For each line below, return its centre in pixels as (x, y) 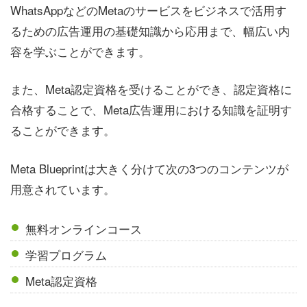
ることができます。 (63, 130)
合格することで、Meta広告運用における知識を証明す (151, 110)
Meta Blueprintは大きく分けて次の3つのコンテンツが (149, 168)
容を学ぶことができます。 (80, 51)
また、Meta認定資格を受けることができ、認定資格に (151, 89)
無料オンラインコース (84, 229)
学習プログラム (66, 255)
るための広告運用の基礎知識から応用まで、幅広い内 (150, 30)
